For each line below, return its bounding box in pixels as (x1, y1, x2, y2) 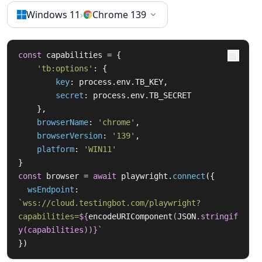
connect (173, 171, 205, 181)
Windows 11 (26, 8, 80, 21)
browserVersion (37, 131, 102, 140)
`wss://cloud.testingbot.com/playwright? (18, 198, 201, 208)
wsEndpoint (27, 185, 74, 194)
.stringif (196, 212, 238, 221)
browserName (37, 118, 88, 127)
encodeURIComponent (88, 212, 173, 221)
